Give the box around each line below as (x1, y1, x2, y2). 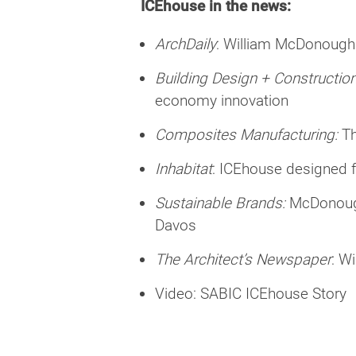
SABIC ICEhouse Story (199, 284, 346, 304)
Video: (154, 284, 200, 304)
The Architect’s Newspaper (154, 250, 331, 269)
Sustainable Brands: (154, 194, 285, 213)
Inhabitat (154, 160, 212, 179)
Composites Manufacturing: (154, 126, 338, 145)
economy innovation (154, 91, 288, 110)
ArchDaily (154, 35, 216, 54)
